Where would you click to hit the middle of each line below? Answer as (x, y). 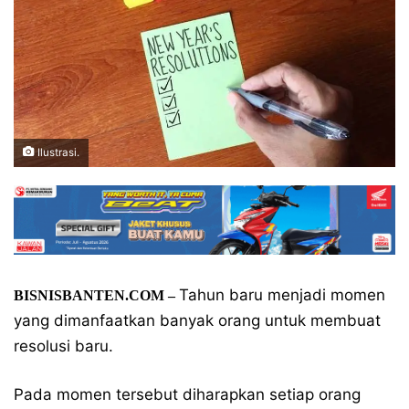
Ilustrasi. (57, 152)
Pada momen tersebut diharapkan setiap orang (187, 394)
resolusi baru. (63, 346)
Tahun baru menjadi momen (282, 295)
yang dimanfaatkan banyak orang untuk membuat (197, 320)
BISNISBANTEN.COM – (96, 295)
